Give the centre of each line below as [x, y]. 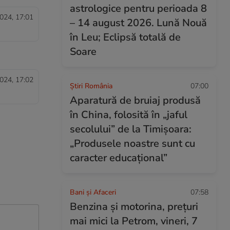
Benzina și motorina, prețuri [134, 207]
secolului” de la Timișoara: [131, 129]
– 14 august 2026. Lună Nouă [138, 23]
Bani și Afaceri [93, 192]
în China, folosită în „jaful [129, 115]
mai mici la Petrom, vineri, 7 [134, 221]
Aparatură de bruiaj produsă [135, 100]
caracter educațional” [119, 158]
